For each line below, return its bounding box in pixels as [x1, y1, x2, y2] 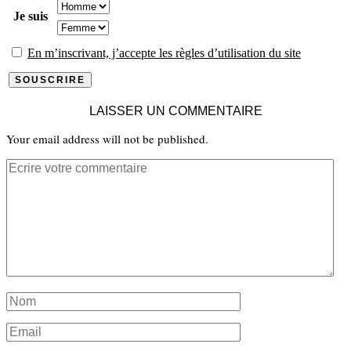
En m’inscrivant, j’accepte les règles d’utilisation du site [27, 46, 301, 60]
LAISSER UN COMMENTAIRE [89, 104, 262, 118]
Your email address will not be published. [6, 131, 208, 147]
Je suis [13, 9, 48, 24]
